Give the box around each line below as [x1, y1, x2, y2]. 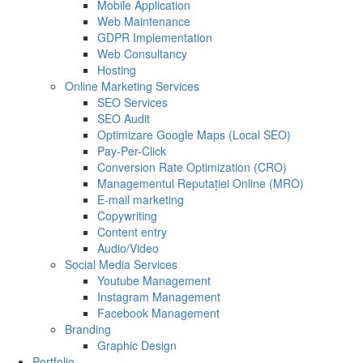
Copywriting [97, 207, 157, 224]
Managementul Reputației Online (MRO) [97, 175, 304, 192]
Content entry [97, 224, 167, 241]
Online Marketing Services [65, 78, 199, 95]
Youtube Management [97, 272, 211, 289]
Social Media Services [65, 256, 177, 273]
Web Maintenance [97, 13, 190, 30]
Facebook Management [97, 305, 220, 322]
